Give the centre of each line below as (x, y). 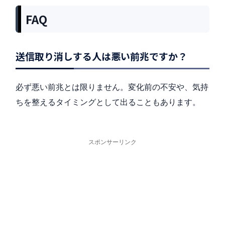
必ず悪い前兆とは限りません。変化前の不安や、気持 (112, 87)
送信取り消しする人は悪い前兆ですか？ (101, 56)
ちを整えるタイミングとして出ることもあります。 (108, 102)
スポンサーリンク (113, 142)
